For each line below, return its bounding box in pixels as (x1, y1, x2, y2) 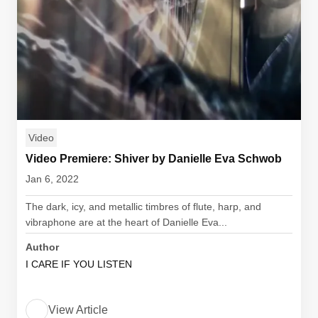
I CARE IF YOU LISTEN (26, 258, 132, 270)
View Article (48, 304, 108, 316)
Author (26, 241, 59, 253)
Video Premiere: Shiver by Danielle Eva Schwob (26, 153, 282, 165)
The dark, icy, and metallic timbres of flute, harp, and (26, 201, 261, 212)
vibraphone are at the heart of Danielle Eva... (26, 216, 227, 228)
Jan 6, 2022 (26, 173, 79, 185)
